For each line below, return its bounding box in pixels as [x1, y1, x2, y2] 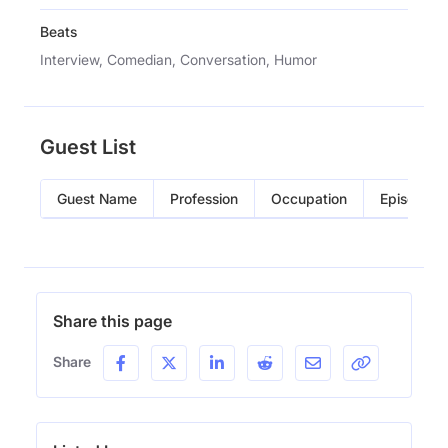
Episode [380, 189, 432, 207]
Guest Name [57, 189, 137, 207]
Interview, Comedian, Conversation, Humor [40, 50, 317, 68]
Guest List [40, 134, 136, 159]
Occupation [271, 189, 347, 207]
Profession [170, 189, 238, 207]
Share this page [53, 310, 172, 331]
